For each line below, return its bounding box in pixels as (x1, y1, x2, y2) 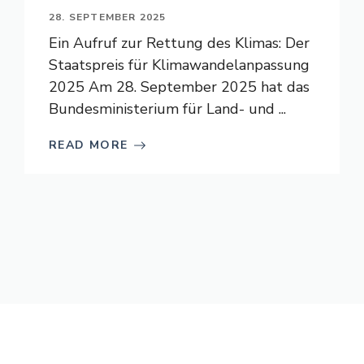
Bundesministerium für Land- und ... (49, 99, 286, 119)
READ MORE (49, 137, 128, 153)
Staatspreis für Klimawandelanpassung (49, 55, 310, 75)
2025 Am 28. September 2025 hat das (49, 77, 310, 97)
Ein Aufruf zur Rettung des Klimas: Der (49, 33, 310, 53)
